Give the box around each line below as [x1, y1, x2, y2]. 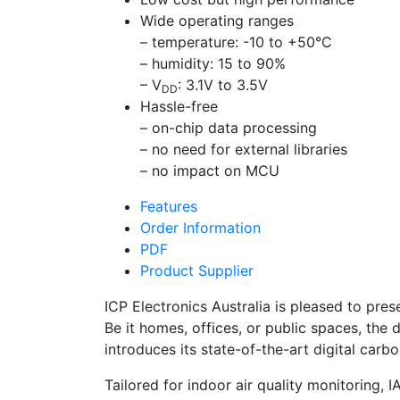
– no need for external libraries [140, 140, 347, 159]
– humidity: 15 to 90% [140, 54, 286, 73]
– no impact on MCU [140, 162, 279, 180]
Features [140, 197, 197, 216]
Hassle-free [140, 97, 218, 116]
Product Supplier [140, 262, 254, 280]
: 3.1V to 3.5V [178, 76, 268, 95]
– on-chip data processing [140, 119, 317, 137]
